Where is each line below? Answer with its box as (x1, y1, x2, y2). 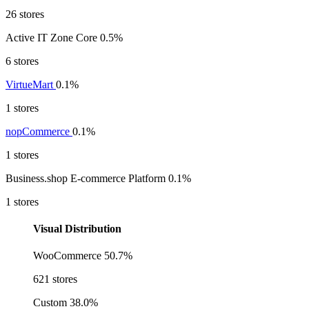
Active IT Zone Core (6, 31, 97, 43)
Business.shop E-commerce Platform (6, 172, 166, 184)
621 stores (33, 273, 77, 286)
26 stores (6, 8, 44, 20)
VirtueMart (6, 78, 56, 90)
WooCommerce (33, 250, 101, 262)
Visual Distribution (33, 223, 121, 235)
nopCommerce (6, 125, 72, 137)
